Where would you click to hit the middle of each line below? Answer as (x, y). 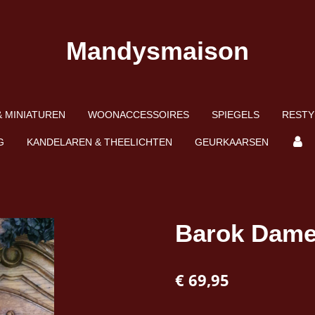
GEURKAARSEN (231, 142)
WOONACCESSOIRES (138, 115)
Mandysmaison (157, 51)
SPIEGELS (235, 115)
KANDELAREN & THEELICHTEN (99, 142)
